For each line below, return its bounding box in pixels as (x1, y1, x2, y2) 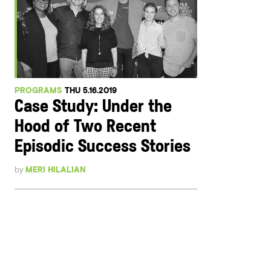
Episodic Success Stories (15, 137, 191, 157)
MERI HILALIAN (25, 165, 87, 174)
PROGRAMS (15, 85, 63, 95)
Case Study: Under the (15, 97, 172, 117)
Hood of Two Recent (15, 117, 157, 137)
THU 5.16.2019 (65, 85, 117, 95)
